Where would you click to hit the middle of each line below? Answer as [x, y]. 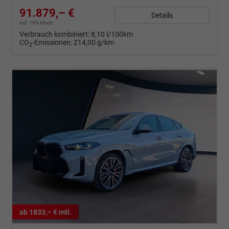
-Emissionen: [53, 43]
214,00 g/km [94, 43]
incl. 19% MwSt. [37, 23]
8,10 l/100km [112, 35]
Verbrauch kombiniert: [55, 35]
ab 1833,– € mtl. [45, 212]
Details [162, 15]
